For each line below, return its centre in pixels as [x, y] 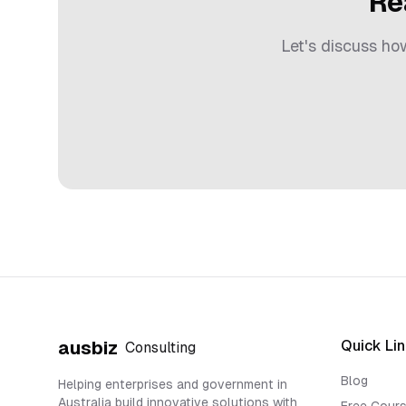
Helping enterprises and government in [173, 384]
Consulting [160, 348]
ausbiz [88, 348]
